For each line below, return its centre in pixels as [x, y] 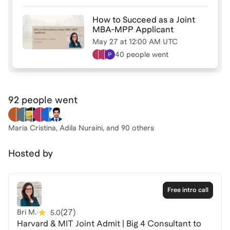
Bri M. [27, 212]
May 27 [105, 41]
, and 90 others [128, 128]
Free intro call [188, 190]
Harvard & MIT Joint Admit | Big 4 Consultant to [109, 223]
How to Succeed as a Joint [144, 20]
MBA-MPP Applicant [133, 29]
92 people [30, 100]
